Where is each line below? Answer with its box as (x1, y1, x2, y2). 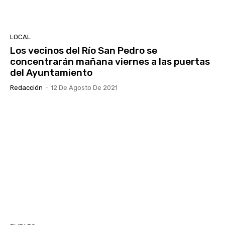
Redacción (10, 84, 43, 92)
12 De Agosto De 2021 (51, 84, 118, 92)
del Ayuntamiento (10, 67, 92, 79)
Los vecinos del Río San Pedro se (10, 45, 157, 57)
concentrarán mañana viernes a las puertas (10, 56, 210, 68)
